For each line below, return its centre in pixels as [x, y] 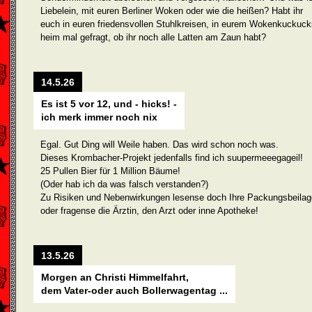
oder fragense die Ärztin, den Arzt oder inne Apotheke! [149, 211]
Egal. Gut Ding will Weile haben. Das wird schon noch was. [159, 145]
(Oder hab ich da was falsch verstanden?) [124, 184]
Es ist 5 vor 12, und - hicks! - [109, 104]
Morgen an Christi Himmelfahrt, [115, 277]
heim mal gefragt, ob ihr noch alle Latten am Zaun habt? [153, 37]
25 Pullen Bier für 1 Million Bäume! [110, 171]
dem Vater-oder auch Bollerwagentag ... [134, 290]
